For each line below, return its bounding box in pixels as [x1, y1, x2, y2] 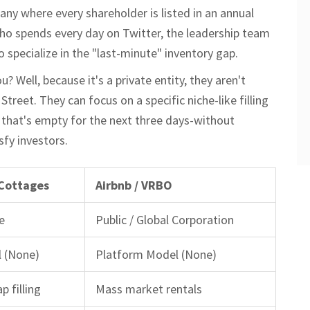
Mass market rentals [95, 280, 202, 297]
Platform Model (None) [95, 246, 217, 262]
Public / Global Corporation [95, 211, 234, 228]
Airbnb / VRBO [95, 176, 172, 193]
